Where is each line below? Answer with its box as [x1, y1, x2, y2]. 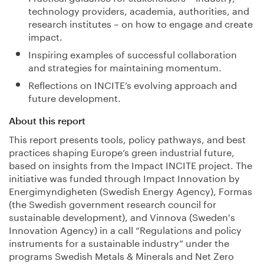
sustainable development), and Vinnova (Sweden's [9, 208, 235, 223]
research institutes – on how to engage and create [28, 15, 253, 30]
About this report [9, 116, 85, 126]
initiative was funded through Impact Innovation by [9, 169, 240, 184]
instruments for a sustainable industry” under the [9, 234, 229, 249]
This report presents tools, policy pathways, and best [9, 130, 246, 146]
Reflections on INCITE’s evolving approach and [28, 76, 237, 91]
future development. [28, 89, 121, 104]
